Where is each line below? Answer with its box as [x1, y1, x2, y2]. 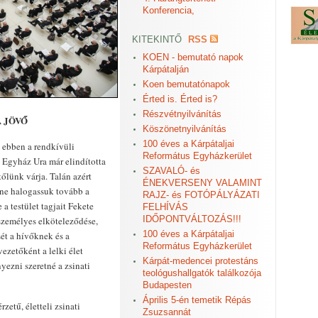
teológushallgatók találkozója [143, 268, 261, 278]
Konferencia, [143, 5, 194, 16]
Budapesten [143, 280, 192, 290]
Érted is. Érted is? [143, 94, 217, 104]
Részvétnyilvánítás [143, 109, 221, 119]
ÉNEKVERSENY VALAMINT [143, 177, 262, 188]
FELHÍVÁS [143, 202, 188, 212]
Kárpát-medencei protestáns [143, 256, 258, 266]
